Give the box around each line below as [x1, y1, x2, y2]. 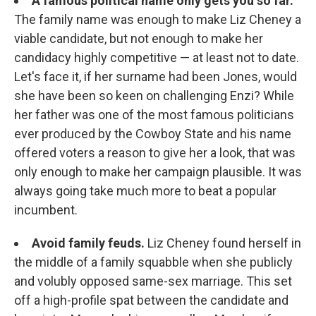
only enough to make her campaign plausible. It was [14, 164, 302, 180]
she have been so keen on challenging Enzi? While [14, 88, 294, 104]
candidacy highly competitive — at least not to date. [14, 50, 299, 66]
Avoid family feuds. [32, 236, 145, 251]
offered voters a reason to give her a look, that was [14, 145, 296, 161]
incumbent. [14, 202, 78, 218]
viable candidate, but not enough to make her [14, 31, 263, 47]
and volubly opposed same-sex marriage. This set [14, 274, 292, 289]
